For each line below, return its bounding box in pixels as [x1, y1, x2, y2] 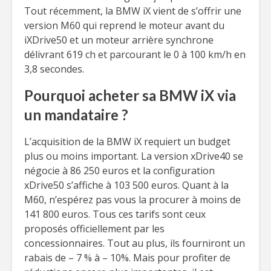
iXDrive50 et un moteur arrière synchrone [24, 33, 214, 47]
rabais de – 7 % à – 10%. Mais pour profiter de [24, 251, 230, 264]
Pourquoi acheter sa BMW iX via [24, 87, 236, 104]
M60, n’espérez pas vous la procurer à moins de [24, 193, 241, 206]
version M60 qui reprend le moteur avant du [24, 19, 224, 32]
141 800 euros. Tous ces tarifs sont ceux [24, 207, 206, 221]
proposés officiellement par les [24, 222, 165, 235]
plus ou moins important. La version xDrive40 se [24, 149, 243, 163]
